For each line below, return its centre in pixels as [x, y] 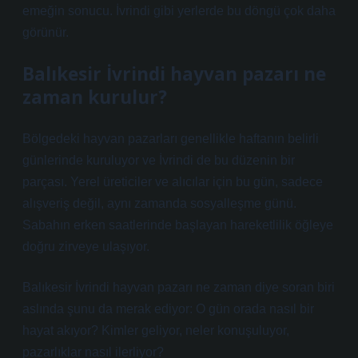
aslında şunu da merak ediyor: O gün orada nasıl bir [168, 309]
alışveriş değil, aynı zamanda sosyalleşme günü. [159, 203]
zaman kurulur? [95, 97]
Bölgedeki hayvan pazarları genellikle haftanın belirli [171, 139]
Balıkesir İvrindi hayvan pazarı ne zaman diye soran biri [179, 287]
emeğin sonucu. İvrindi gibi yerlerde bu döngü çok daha [179, 11]
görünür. [46, 32]
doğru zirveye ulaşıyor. [86, 247]
